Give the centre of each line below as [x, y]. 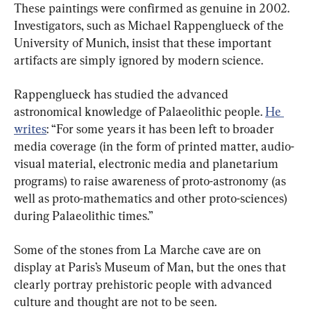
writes [30, 128]
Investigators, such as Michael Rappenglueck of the [150, 25]
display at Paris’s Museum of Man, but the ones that [151, 267]
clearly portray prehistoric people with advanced [144, 284]
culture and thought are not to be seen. [115, 301]
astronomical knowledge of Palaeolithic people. [140, 111]
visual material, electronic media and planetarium [148, 163]
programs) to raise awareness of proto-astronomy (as [151, 180]
